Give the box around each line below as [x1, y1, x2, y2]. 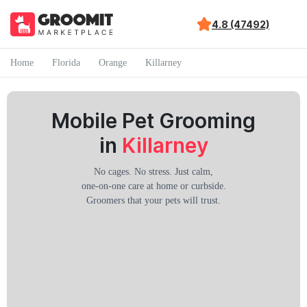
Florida [52, 57, 80, 68]
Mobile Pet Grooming [51, 108, 256, 133]
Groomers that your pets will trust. [86, 195, 221, 206]
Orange [99, 57, 127, 68]
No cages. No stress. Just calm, [94, 167, 213, 177]
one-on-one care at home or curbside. [81, 181, 226, 191]
